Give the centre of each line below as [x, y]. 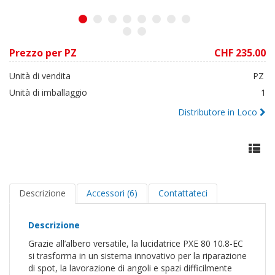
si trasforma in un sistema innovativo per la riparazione [137, 256]
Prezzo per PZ [43, 53]
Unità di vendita [40, 76]
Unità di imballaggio [48, 92]
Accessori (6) [112, 193]
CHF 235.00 [240, 53]
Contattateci [183, 193]
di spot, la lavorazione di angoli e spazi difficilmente [130, 268]
